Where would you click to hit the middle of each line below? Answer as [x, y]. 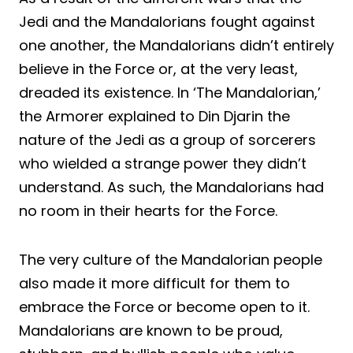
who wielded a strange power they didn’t [163, 164]
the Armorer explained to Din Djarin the [154, 117]
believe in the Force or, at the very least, [158, 69]
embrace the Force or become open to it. [164, 307]
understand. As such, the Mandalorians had [171, 188]
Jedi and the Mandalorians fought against [167, 22]
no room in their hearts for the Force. [148, 211]
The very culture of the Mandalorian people [171, 260]
